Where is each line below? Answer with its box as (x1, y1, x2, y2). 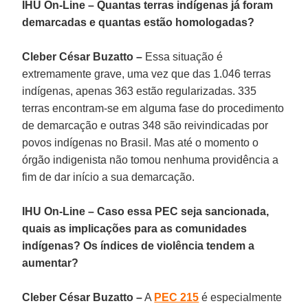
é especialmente (199, 291, 283, 303)
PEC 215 (154, 291, 199, 303)
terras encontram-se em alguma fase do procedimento (22, 102, 285, 114)
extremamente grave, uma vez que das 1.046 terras (22, 67, 272, 80)
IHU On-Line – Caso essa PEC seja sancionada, (22, 205, 269, 217)
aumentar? (22, 256, 79, 269)
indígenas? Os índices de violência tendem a (22, 239, 255, 252)
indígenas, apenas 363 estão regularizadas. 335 (22, 85, 257, 97)
